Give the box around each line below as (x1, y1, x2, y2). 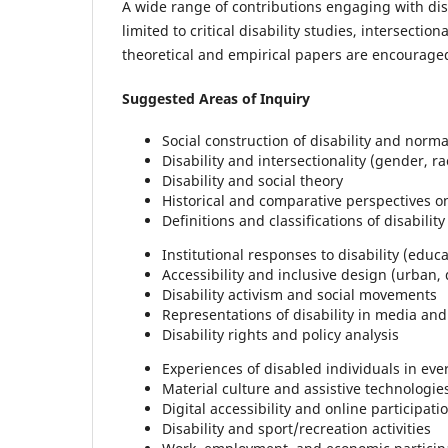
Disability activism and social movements (162, 285, 437, 305)
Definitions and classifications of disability (162, 211, 445, 231)
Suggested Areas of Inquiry (122, 89, 310, 108)
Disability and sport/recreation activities (162, 419, 431, 439)
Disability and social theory (162, 171, 343, 191)
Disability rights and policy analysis (162, 325, 399, 345)
